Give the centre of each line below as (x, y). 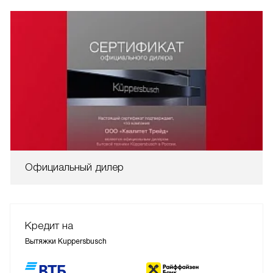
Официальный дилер (74, 167)
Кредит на (49, 225)
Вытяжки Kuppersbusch (66, 241)
